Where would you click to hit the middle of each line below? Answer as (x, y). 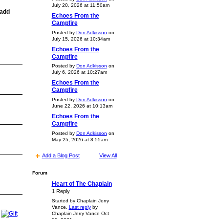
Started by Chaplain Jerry (80, 201)
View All (108, 155)
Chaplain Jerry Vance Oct (80, 214)
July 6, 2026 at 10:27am (79, 72)
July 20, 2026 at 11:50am (80, 5)
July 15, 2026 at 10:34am (81, 39)
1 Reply (61, 191)
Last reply (80, 207)
